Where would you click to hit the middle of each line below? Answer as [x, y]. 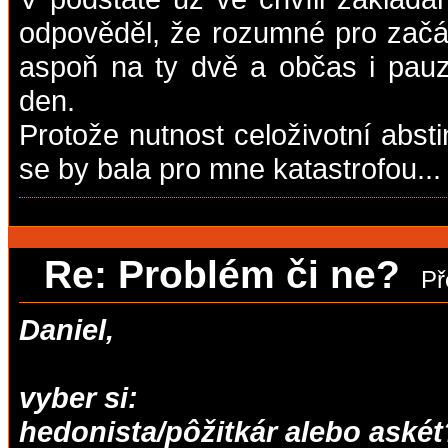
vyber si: [78, 397]
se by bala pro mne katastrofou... [230, 168]
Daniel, [66, 329]
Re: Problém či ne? [227, 274]
